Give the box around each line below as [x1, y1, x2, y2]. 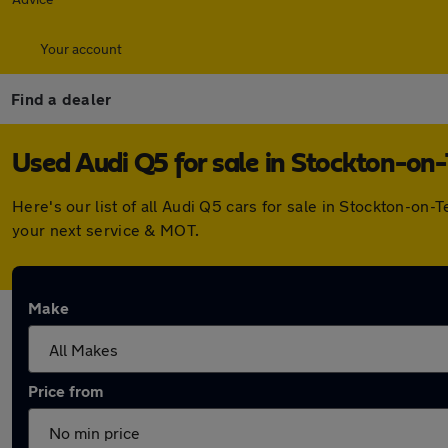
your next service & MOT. [12, 220, 200, 239]
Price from [28, 381, 103, 400]
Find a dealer [11, 89, 112, 108]
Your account [40, 40, 122, 57]
